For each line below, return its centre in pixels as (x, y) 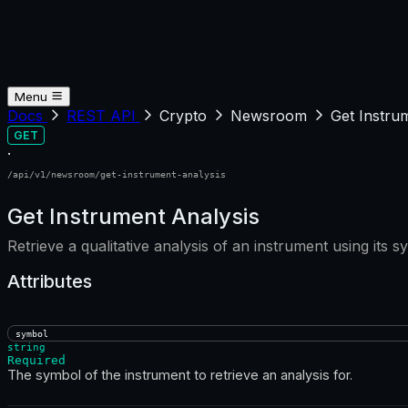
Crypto (185, 116)
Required (36, 361)
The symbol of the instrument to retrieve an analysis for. (180, 375)
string (26, 348)
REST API (103, 116)
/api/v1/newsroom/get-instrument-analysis (117, 174)
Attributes (50, 281)
